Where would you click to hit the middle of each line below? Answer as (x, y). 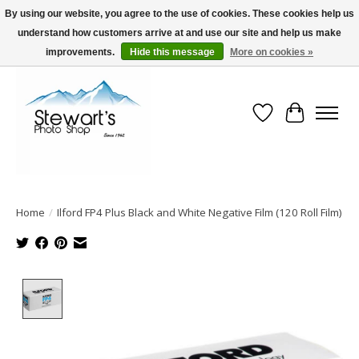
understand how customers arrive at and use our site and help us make (179, 33)
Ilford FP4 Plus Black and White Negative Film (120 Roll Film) (200, 213)
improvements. (81, 52)
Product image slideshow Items (163, 288)
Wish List (290, 121)
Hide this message (172, 52)
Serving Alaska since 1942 (65, 38)
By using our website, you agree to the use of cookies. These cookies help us (179, 14)
